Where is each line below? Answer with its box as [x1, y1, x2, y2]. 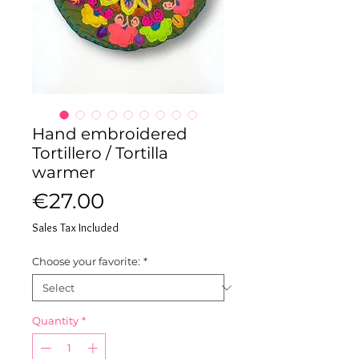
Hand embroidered [32, 124, 188, 143]
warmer [32, 163, 95, 182]
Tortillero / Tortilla [32, 143, 168, 163]
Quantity [32, 314, 79, 327]
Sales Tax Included [32, 220, 119, 235]
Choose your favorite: [32, 255, 140, 268]
